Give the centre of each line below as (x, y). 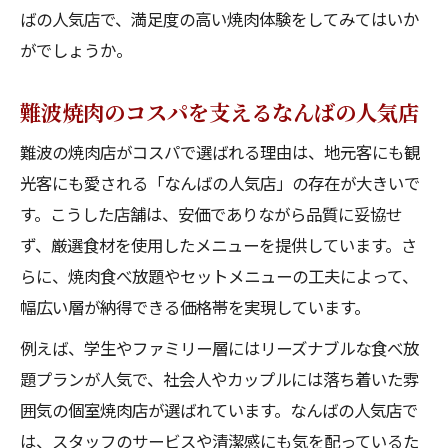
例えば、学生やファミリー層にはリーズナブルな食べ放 (219, 348)
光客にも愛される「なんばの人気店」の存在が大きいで (220, 183)
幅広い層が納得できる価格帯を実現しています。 (195, 307)
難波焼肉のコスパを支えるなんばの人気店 (219, 111)
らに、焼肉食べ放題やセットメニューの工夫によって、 (219, 276)
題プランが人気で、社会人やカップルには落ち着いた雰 (219, 379)
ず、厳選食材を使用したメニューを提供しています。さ (218, 245)
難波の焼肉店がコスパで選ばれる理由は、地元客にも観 (220, 152)
